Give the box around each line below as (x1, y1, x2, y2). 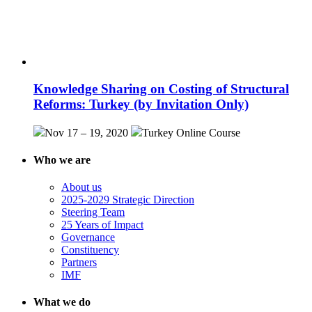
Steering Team (61, 206, 125, 219)
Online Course (176, 126, 240, 139)
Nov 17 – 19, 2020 (45, 126, 128, 139)
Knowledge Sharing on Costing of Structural (33, 81, 289, 96)
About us (61, 181, 102, 194)
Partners (61, 256, 97, 269)
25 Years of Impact (61, 219, 143, 231)
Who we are (33, 153, 91, 166)
